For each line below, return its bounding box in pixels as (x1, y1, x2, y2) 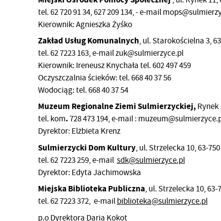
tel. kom (37, 113, 66, 124)
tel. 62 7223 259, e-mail (37, 154, 117, 165)
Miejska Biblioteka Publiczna (37, 183, 145, 195)
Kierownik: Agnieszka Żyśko (37, 19, 132, 30)
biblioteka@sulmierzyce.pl (116, 196, 208, 207)
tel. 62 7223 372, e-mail (37, 196, 117, 207)
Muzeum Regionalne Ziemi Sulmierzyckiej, (37, 101, 196, 112)
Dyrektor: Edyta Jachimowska (37, 167, 141, 178)
